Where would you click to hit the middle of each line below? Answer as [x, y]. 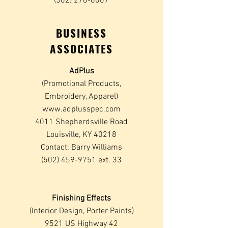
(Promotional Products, [81, 84]
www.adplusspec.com [81, 109]
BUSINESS [81, 33]
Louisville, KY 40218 [81, 135]
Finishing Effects [81, 198]
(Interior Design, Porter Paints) [81, 211]
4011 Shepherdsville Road [81, 122]
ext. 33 [109, 160]
